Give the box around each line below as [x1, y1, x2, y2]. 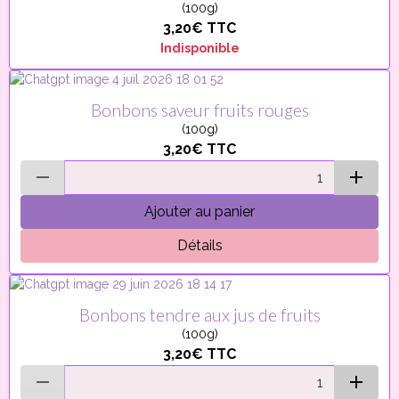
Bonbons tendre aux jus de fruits [78, 305, 321, 325]
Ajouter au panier [144, 203, 255, 220]
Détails [176, 237, 223, 254]
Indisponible [159, 41, 240, 55]
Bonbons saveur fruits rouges [90, 100, 309, 120]
